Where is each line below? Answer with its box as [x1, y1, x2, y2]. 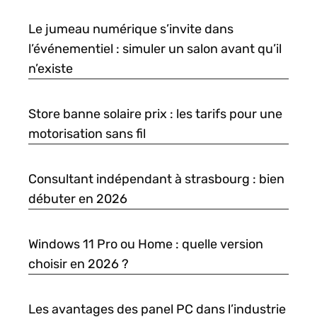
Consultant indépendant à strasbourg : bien [28, 171, 284, 188]
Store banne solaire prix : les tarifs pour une [28, 106, 282, 122]
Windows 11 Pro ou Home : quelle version [28, 236, 263, 253]
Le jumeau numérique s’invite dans [28, 21, 234, 38]
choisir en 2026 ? [28, 256, 129, 272]
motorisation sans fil [28, 126, 146, 142]
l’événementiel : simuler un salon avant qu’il [28, 41, 282, 57]
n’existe [28, 61, 73, 77]
